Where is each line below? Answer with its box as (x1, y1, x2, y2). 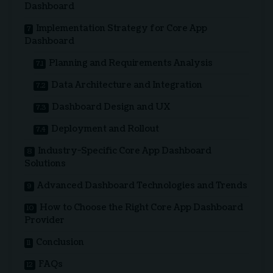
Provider (24, 214, 65, 226)
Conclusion (36, 236, 84, 248)
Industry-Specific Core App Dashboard (38, 144, 211, 157)
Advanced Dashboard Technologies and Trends (37, 179, 247, 191)
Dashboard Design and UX (52, 101, 171, 113)
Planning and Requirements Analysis (49, 57, 213, 69)
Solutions (24, 157, 66, 169)
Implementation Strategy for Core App (36, 22, 207, 34)
